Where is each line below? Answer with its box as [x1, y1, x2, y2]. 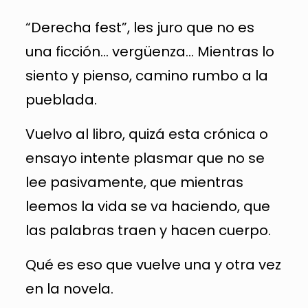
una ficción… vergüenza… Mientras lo [25, 42, 274, 61]
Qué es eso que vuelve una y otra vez [25, 255, 281, 274]
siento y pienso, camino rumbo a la [25, 66, 268, 85]
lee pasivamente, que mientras [25, 173, 243, 192]
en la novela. [25, 279, 113, 298]
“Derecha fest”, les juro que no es [25, 18, 254, 37]
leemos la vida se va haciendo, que [25, 197, 270, 216]
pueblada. [25, 90, 97, 109]
